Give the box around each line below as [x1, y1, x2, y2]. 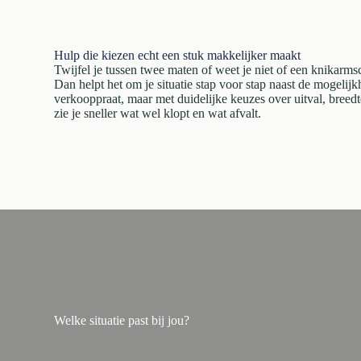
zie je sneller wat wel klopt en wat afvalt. [54, 106, 262, 120]
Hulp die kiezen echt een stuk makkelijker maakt [54, 48, 301, 62]
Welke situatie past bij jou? [54, 313, 190, 327]
